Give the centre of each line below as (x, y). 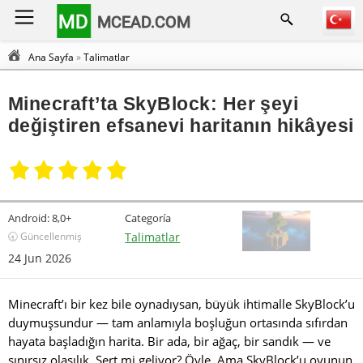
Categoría (148, 218)
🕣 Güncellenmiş (45, 236)
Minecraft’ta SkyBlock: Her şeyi (154, 104)
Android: (29, 218)
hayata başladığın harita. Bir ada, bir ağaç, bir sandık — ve (169, 341)
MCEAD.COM (144, 21)
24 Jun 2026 (40, 258)
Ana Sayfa (51, 57)
